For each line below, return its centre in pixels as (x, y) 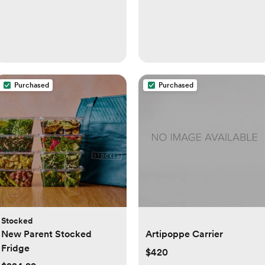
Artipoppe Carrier (184, 234)
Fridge (15, 248)
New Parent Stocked (46, 234)
